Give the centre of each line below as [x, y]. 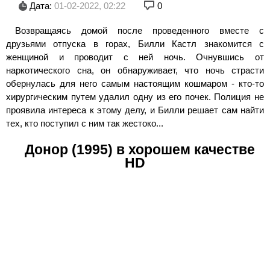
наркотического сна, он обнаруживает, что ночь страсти [135, 70]
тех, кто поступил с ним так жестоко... [85, 123]
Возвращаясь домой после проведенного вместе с [140, 30]
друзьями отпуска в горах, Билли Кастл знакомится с [135, 43]
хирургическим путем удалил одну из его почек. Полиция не [135, 96]
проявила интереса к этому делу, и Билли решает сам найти [135, 110]
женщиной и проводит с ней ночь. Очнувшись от [135, 57]
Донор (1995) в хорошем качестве [140, 149]
